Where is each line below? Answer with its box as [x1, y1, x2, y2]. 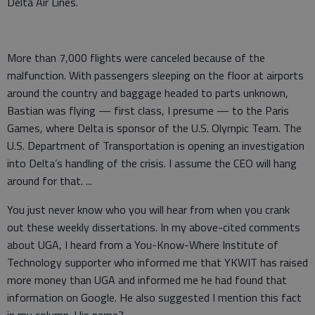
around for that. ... [7, 172, 92, 190]
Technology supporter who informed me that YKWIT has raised [7, 254, 308, 271]
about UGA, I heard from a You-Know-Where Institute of [7, 236, 278, 254]
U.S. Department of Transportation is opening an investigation [7, 137, 304, 155]
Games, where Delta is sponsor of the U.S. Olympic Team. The [7, 120, 302, 137]
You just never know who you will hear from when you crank [7, 201, 290, 219]
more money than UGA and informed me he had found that [7, 271, 287, 289]
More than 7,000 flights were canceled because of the [7, 49, 265, 67]
